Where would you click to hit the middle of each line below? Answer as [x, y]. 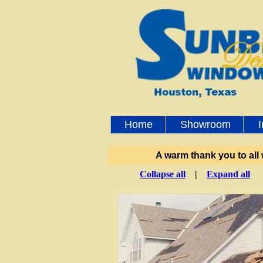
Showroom [205, 124]
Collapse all [163, 174]
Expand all [228, 174]
